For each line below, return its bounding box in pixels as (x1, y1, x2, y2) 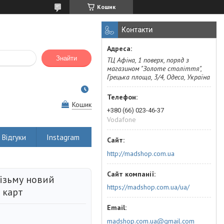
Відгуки (2, 132, 26, 142)
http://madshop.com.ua (107, 148, 174, 158)
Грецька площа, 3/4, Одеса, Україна (107, 72, 210, 81)
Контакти (121, 25, 152, 33)
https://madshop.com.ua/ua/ (107, 182, 189, 191)
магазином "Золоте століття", (107, 64, 201, 73)
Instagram (46, 132, 79, 142)
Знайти (56, 54, 77, 62)
